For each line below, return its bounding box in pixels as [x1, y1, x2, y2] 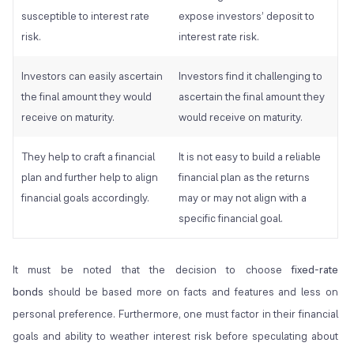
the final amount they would [21, 89, 152, 104]
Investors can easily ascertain [21, 69, 163, 84]
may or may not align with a [179, 190, 307, 205]
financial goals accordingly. [21, 190, 149, 205]
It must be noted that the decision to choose [13, 262, 292, 277]
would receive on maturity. [179, 110, 303, 125]
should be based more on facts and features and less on [43, 284, 339, 299]
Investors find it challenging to [179, 69, 322, 84]
